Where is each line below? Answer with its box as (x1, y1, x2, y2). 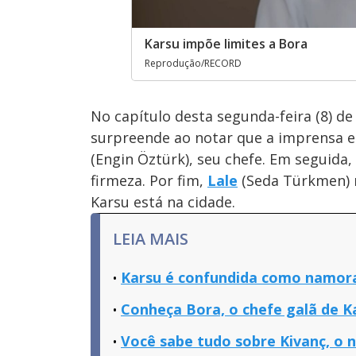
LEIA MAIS (113, 227, 188, 250)
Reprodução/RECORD (145, 56, 242, 70)
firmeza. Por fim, (91, 170, 207, 190)
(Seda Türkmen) (242, 170, 350, 190)
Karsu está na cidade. (91, 192, 235, 211)
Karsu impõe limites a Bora (145, 34, 308, 52)
